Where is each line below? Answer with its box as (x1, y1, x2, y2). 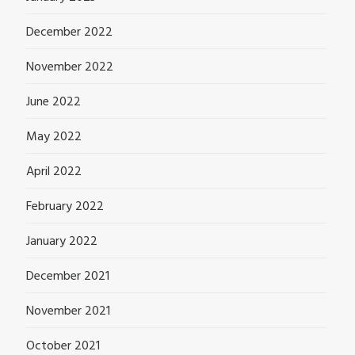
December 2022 (26, 22, 113, 44)
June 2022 (26, 92, 81, 113)
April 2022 (26, 162, 82, 183)
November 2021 (26, 301, 110, 323)
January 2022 (26, 231, 97, 253)
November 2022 (26, 57, 113, 78)
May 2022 (26, 127, 82, 148)
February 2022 (26, 197, 104, 218)
